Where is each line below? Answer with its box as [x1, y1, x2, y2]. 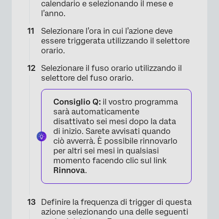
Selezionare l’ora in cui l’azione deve [41, 26, 173, 36]
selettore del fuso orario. [41, 73, 133, 83]
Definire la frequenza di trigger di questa [41, 197, 192, 207]
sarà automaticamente [53, 107, 139, 116]
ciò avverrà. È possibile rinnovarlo [53, 136, 177, 146]
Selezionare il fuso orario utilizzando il [41, 63, 182, 73]
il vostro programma [101, 97, 178, 107]
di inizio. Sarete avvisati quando [53, 126, 171, 136]
